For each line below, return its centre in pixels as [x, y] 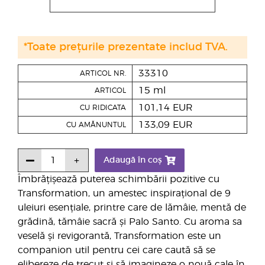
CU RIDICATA [103, 108]
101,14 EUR [166, 108]
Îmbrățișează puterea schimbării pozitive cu [119, 179]
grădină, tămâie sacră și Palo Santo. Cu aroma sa [130, 222]
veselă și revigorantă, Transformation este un [119, 236]
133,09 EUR [166, 125]
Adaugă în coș [133, 160]
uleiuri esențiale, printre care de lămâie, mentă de [132, 208]
